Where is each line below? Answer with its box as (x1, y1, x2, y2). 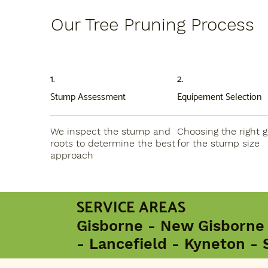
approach (50, 150, 94, 162)
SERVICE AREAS (77, 195, 186, 221)
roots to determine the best (50, 138, 176, 150)
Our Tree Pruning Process (50, 14, 254, 35)
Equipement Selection (177, 89, 262, 106)
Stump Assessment (50, 89, 126, 106)
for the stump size (177, 138, 260, 150)
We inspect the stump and (50, 126, 171, 138)
